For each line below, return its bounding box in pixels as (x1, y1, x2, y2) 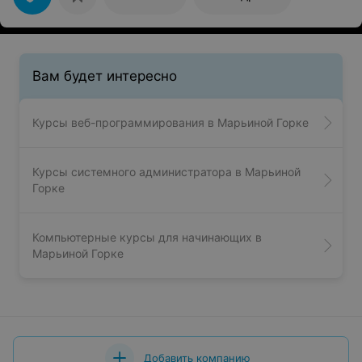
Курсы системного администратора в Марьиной (32, 165, 301, 179)
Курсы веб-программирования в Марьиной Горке (32, 116, 309, 129)
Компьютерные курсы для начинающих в (32, 230, 262, 244)
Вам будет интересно (32, 68, 177, 84)
